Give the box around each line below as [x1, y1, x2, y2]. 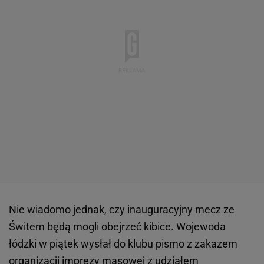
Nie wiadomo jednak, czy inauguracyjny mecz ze [9, 203, 235, 216]
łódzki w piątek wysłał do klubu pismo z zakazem [9, 237, 237, 250]
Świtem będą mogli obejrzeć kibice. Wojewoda [9, 220, 226, 233]
